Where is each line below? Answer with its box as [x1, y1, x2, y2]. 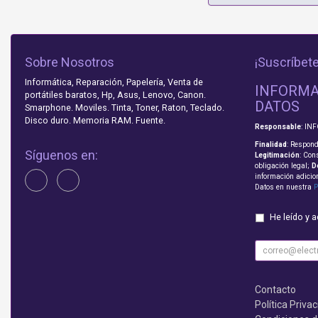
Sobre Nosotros [25, 55, 114, 70]
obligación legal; [254, 162, 312, 170]
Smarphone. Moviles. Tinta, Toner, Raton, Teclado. [25, 102, 224, 114]
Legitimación [254, 151, 300, 160]
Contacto [254, 284, 296, 296]
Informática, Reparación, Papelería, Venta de [25, 77, 203, 88]
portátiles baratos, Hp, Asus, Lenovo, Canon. [25, 89, 206, 101]
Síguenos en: [25, 148, 98, 163]
